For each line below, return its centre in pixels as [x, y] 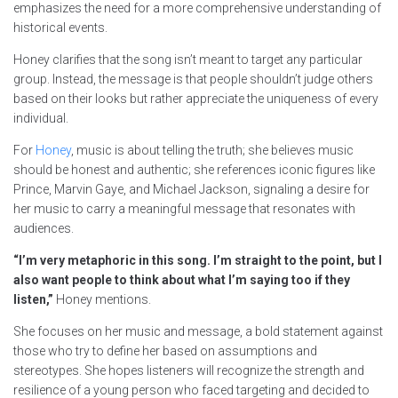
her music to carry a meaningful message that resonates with [184, 209]
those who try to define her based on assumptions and [165, 351]
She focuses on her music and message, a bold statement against [198, 332]
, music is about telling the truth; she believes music [212, 151]
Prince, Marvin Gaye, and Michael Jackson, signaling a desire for [191, 190]
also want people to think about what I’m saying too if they [182, 280]
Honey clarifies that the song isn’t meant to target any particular [188, 60]
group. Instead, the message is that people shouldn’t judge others [193, 80]
